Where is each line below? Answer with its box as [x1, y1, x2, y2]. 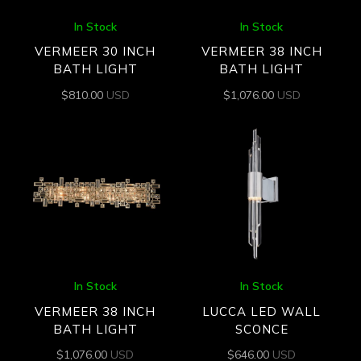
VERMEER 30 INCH [35, 44, 156, 60]
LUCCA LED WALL [202, 303, 322, 319]
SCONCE [234, 321, 288, 337]
